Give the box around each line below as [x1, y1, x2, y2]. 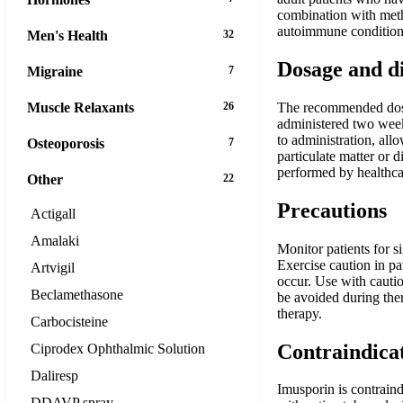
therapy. [277, 305, 322, 321]
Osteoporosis [27, 135, 104, 151]
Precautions [277, 198, 387, 222]
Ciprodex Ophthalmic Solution [31, 340, 205, 356]
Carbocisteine [31, 313, 108, 329]
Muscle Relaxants [27, 99, 134, 115]
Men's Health [27, 27, 108, 43]
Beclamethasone [31, 286, 123, 302]
